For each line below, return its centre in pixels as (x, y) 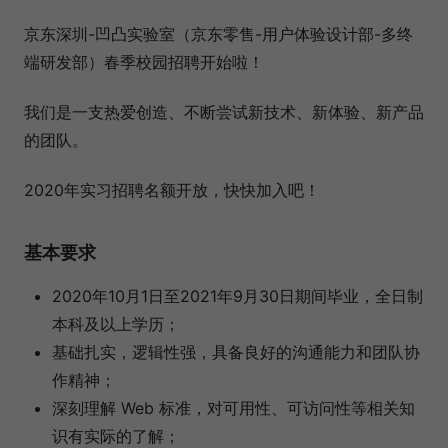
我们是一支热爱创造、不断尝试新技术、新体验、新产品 (224, 112)
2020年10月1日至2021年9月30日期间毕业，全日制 (237, 296)
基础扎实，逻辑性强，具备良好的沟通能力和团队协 (236, 352)
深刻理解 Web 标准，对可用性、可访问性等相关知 (233, 408)
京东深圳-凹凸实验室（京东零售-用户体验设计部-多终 (218, 34)
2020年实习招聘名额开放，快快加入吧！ (172, 190)
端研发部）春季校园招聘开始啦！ (144, 62)
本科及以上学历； (116, 324)
